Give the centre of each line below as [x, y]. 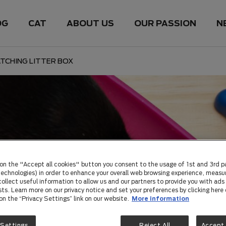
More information [160, 199]
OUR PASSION [165, 23]
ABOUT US [91, 23]
